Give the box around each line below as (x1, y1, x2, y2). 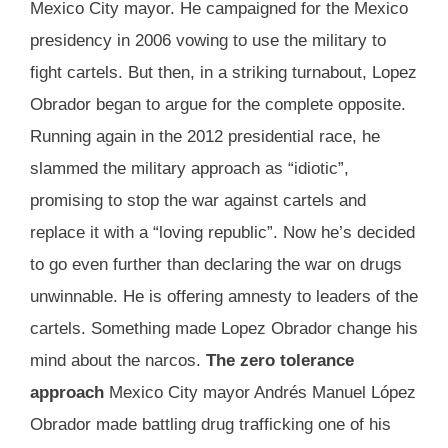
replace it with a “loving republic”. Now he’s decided (30, 223, 415, 243)
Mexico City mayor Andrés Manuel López (104, 383, 416, 403)
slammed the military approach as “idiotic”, (30, 159, 349, 179)
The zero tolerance (206, 351, 354, 371)
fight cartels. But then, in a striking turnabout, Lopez (30, 63, 417, 83)
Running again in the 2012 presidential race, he (30, 127, 380, 147)
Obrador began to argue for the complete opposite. (30, 95, 406, 115)
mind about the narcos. (30, 351, 206, 371)
